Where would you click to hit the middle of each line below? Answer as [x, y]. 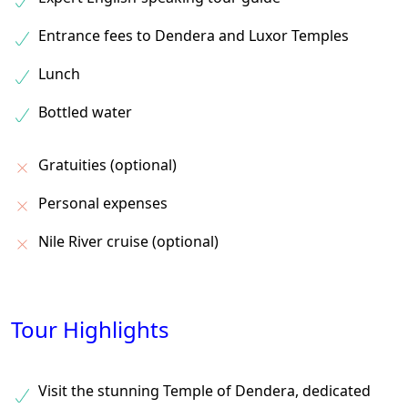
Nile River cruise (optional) [128, 241]
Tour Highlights [90, 329]
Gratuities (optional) [107, 165]
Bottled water [85, 112]
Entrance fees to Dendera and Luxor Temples [194, 36]
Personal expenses [103, 203]
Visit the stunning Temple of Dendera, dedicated [204, 391]
